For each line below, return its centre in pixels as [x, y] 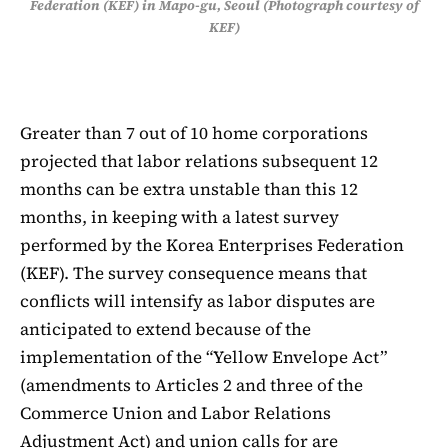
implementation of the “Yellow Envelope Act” [203, 357]
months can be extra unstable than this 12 [189, 189]
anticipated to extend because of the [165, 329]
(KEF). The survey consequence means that [193, 273]
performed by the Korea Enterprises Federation [212, 245]
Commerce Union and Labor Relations [175, 413]
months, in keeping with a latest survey [179, 217]
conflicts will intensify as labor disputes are [197, 301]
